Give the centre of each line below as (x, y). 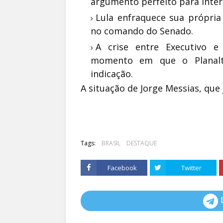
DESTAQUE (142, 143)
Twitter (191, 168)
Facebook (122, 168)
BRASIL (111, 143)
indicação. (112, 74)
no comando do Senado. (142, 31)
